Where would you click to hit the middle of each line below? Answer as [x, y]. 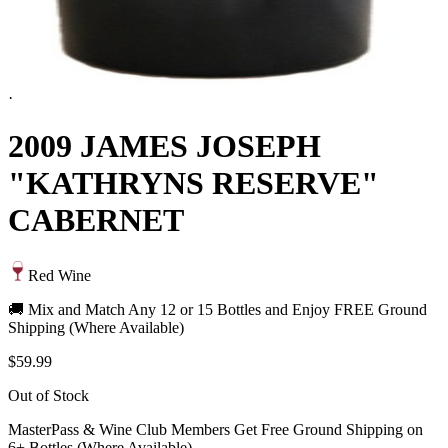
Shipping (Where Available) [96, 327]
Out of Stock [48, 395]
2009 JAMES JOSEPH [164, 146]
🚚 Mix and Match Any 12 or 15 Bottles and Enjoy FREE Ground [217, 309]
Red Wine [59, 275]
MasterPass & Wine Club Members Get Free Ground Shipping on [215, 429]
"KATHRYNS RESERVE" [193, 183]
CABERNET [96, 220]
